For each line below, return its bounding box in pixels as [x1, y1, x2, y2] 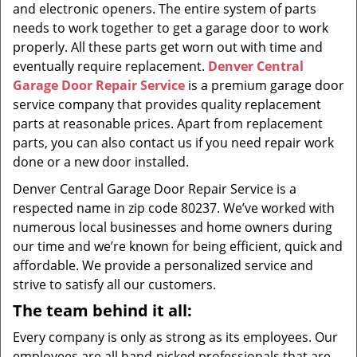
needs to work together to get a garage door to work [13, 19, 328, 37]
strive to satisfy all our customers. [13, 276, 216, 293]
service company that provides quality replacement [13, 96, 321, 113]
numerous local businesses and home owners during [13, 218, 332, 236]
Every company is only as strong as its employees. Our [13, 328, 338, 346]
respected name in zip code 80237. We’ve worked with [13, 199, 335, 217]
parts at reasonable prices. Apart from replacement [13, 115, 323, 132]
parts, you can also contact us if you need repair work [13, 134, 334, 151]
